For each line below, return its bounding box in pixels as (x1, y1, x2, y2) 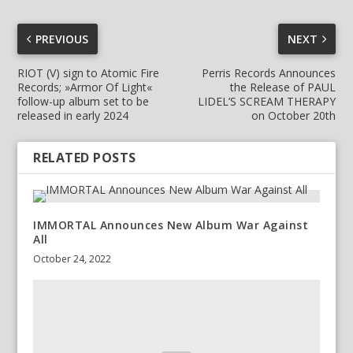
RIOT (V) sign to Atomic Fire (17, 65, 160, 81)
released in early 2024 (17, 108, 129, 124)
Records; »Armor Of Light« (17, 80, 153, 95)
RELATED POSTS (33, 149, 136, 167)
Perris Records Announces (201, 65, 336, 81)
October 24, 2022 (33, 252, 112, 266)
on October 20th (251, 108, 336, 124)
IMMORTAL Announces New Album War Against (33, 217, 309, 233)
